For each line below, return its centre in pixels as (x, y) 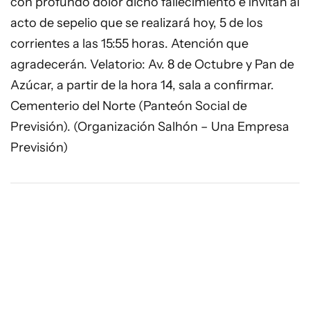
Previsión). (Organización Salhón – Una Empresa (150, 127)
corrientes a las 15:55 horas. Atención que (129, 44)
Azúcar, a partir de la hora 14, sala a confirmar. (142, 85)
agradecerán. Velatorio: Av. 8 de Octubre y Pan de (152, 64)
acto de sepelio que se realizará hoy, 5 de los (137, 23)
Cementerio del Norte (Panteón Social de (129, 106)
